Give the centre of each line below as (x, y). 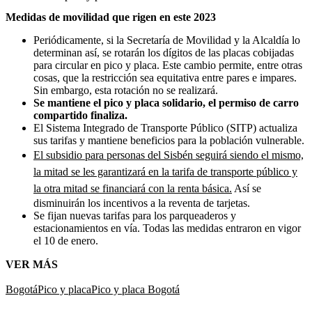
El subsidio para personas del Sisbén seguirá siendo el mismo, (169, 155)
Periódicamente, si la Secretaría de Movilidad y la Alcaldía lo (167, 40)
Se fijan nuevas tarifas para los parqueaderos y (135, 215)
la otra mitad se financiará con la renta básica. (133, 188)
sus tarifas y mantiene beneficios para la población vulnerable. (169, 140)
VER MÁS (32, 264)
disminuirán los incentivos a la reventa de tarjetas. (142, 203)
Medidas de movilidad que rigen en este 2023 (111, 17)
